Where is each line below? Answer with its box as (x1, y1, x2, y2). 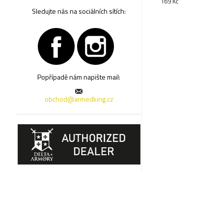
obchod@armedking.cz (44, 93, 113, 104)
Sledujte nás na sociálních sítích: (32, 5, 126, 16)
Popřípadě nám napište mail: (37, 71, 121, 82)
